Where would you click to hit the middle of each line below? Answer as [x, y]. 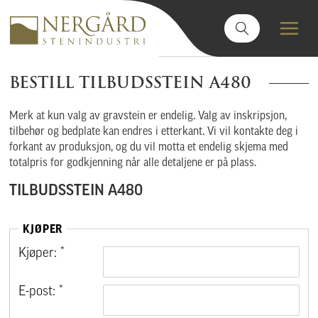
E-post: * [41, 292]
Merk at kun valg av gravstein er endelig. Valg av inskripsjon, [148, 117]
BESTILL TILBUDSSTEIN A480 [131, 83]
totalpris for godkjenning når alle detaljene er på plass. [133, 164]
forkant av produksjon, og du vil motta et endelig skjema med [149, 148]
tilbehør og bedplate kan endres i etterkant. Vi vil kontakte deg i [154, 132]
